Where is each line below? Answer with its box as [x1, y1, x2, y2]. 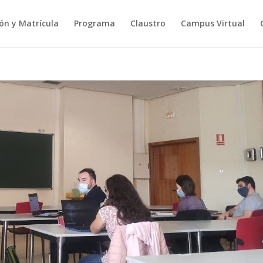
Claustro [130, 18, 166, 29]
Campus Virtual [180, 18, 245, 29]
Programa [73, 18, 115, 29]
